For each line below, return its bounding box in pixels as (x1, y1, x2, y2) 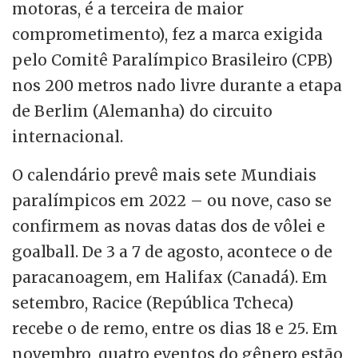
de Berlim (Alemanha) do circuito (12, 101, 272, 121)
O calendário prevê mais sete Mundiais (12, 165, 316, 185)
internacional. (12, 127, 123, 147)
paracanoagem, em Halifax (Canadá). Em (12, 268, 328, 288)
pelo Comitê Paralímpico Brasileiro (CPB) (12, 50, 333, 70)
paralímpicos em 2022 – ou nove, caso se (12, 191, 332, 211)
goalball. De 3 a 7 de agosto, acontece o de (12, 242, 332, 262)
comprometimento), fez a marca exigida (12, 25, 323, 45)
